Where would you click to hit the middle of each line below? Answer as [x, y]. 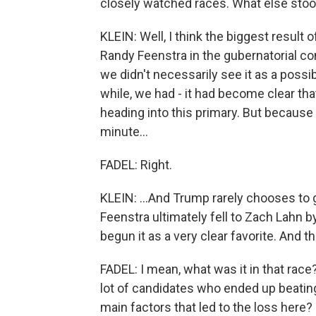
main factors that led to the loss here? [206, 307]
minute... [124, 132]
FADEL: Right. [136, 165]
